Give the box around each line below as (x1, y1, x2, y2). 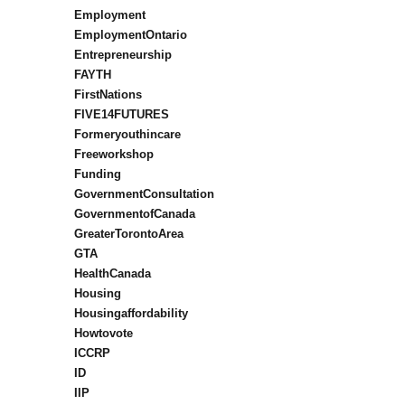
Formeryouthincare (73, 127, 181, 142)
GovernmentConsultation (73, 187, 214, 202)
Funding (73, 167, 121, 182)
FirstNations (73, 88, 142, 102)
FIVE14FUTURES (73, 108, 169, 122)
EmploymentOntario (73, 28, 187, 42)
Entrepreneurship (73, 48, 172, 62)
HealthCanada (73, 267, 151, 281)
